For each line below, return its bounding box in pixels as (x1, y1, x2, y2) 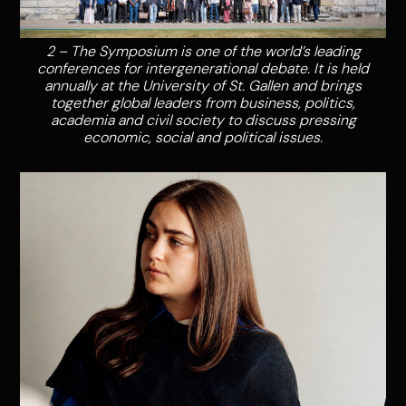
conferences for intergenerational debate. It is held (37, 58, 369, 78)
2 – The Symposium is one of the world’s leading (45, 41, 361, 61)
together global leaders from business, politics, (51, 92, 355, 112)
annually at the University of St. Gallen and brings (44, 75, 362, 95)
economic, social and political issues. (83, 127, 323, 147)
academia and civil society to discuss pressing (50, 110, 356, 130)
